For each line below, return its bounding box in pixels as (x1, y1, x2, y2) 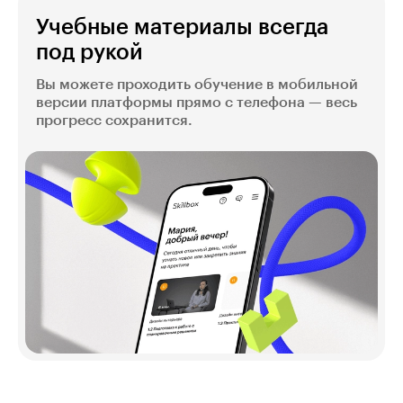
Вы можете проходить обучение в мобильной (36, 77, 358, 93)
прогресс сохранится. (36, 113, 193, 129)
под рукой (36, 41, 143, 64)
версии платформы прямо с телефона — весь (36, 95, 357, 111)
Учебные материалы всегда (36, 16, 328, 39)
